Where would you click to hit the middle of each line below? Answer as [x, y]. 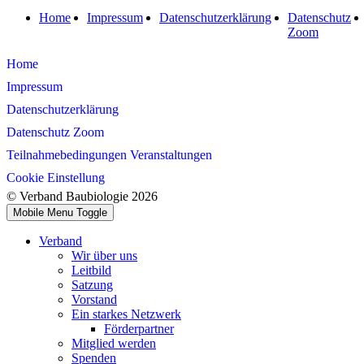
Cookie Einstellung [56, 177]
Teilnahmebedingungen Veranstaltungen [109, 154]
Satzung [92, 284]
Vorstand [94, 299]
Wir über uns [104, 255]
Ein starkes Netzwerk [126, 314]
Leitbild [91, 270]
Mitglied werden [114, 343]
